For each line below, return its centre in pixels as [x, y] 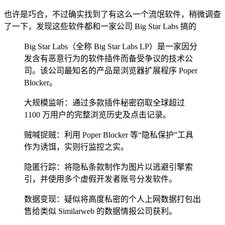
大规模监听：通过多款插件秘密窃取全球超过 [104, 103]
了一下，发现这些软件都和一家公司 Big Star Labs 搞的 [100, 27]
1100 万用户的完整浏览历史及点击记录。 [97, 115]
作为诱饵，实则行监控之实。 [76, 147]
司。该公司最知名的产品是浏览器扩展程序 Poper [111, 71]
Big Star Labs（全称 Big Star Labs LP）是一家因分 [111, 47]
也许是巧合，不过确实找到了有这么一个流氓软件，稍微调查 [113, 15]
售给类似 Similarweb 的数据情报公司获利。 [100, 211]
